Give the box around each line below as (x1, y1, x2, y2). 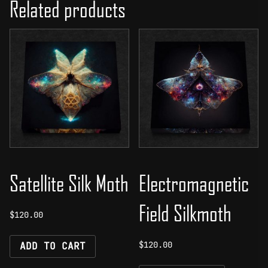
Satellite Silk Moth (10, 170, 129, 196)
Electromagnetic (139, 170, 249, 196)
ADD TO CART (20, 239, 86, 252)
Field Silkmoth (139, 200, 232, 226)
